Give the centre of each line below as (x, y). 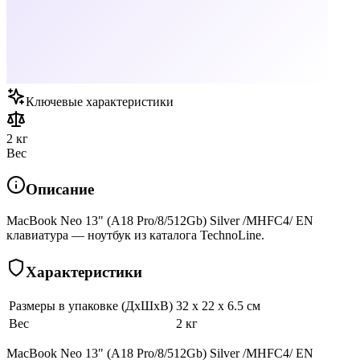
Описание (60, 190)
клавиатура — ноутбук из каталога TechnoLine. (135, 235)
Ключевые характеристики (100, 101)
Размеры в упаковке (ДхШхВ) (91, 305)
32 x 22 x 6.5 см (218, 305)
